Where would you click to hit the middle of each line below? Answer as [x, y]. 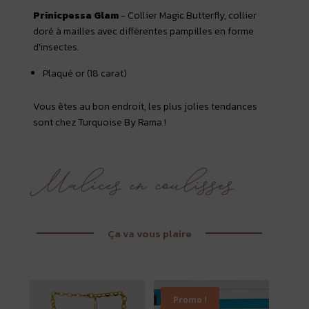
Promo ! [190, 299]
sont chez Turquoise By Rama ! [100, 122]
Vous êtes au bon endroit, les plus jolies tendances [146, 106]
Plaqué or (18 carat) [85, 73]
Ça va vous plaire [149, 233]
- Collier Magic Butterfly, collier [188, 15]
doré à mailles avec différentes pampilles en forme [144, 31]
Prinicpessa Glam [76, 15]
